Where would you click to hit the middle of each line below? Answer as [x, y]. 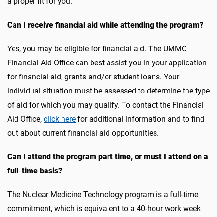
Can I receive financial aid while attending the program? [105, 25]
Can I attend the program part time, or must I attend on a [108, 157]
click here [60, 119]
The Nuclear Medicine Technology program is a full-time [103, 194]
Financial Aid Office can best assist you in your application [107, 63]
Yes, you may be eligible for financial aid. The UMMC [97, 49]
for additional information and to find [140, 119]
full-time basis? [35, 171]
